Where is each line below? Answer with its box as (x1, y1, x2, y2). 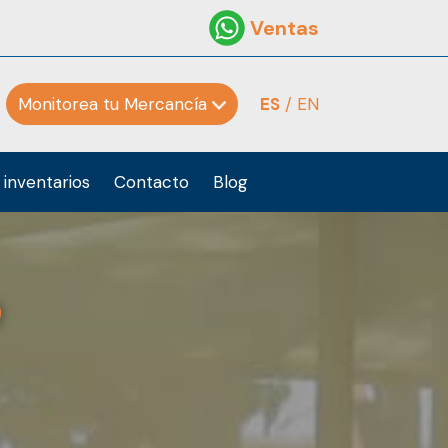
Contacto (114, 171, 189, 193)
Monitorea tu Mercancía (18, 93, 212, 115)
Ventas (250, 15, 319, 42)
